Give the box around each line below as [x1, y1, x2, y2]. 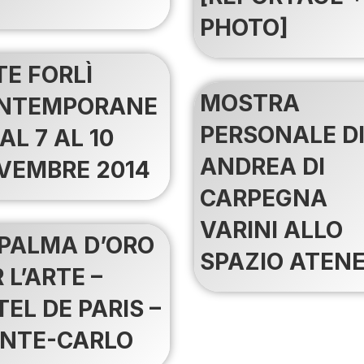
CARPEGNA [200, 184, 327, 213]
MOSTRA [200, 89, 300, 118]
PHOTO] [200, 14, 288, 42]
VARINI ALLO [200, 216, 343, 245]
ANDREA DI [200, 153, 325, 181]
